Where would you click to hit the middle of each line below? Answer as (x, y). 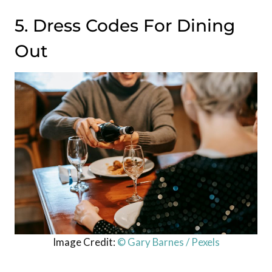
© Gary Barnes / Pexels (168, 242)
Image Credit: (85, 242)
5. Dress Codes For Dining (125, 26)
